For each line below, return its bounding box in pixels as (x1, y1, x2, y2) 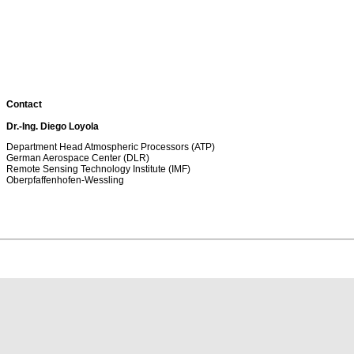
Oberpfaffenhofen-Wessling (6, 175, 124, 186)
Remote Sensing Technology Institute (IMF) (6, 164, 190, 175)
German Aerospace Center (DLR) (6, 153, 149, 164)
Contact (6, 99, 42, 110)
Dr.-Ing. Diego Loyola (6, 121, 99, 132)
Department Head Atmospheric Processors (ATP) (6, 141, 215, 153)
